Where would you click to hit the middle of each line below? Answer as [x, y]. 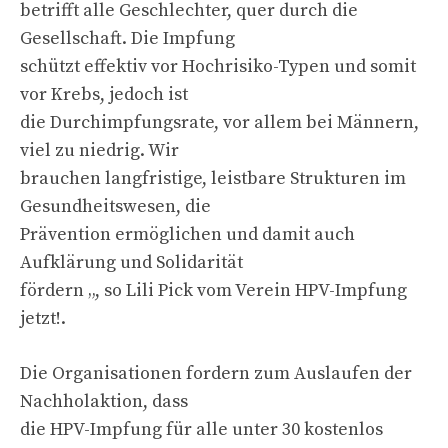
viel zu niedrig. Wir [99, 150]
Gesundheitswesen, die [115, 206]
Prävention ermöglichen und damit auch [187, 234]
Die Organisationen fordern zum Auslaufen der [216, 373]
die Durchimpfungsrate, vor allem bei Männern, [219, 122]
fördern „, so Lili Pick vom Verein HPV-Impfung [213, 290]
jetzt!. [43, 318]
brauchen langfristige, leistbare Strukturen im [213, 178]
